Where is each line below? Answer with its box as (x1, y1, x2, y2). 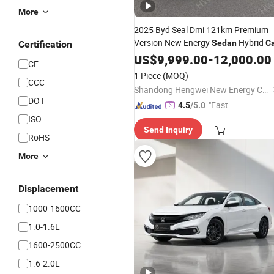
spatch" (209, 113, 237, 124)
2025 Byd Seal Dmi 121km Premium (134, 24, 268, 35)
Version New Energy (134, 37, 212, 48)
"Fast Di (209, 99, 237, 111)
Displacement (18, 183, 78, 194)
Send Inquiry (144, 125, 193, 135)
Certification (18, 39, 72, 50)
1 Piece (134, 70, 161, 81)
